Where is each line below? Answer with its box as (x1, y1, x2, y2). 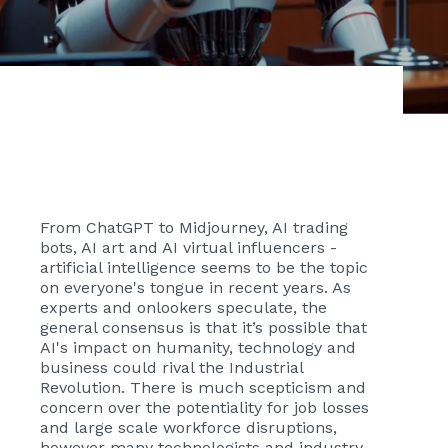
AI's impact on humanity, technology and (40, 338, 356, 357)
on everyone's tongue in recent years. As (40, 278, 351, 297)
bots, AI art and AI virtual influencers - (40, 238, 337, 257)
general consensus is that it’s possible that (40, 318, 367, 337)
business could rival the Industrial (40, 358, 303, 377)
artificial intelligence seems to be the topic (40, 258, 368, 277)
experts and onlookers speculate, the (40, 298, 327, 317)
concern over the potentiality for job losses (40, 398, 369, 417)
